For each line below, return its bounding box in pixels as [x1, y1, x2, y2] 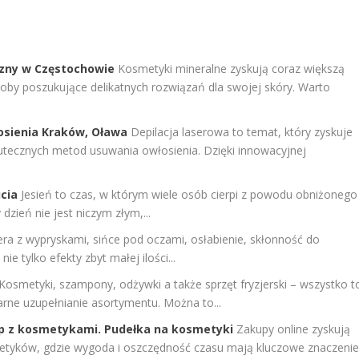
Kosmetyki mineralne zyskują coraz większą [118, 60, 345, 76]
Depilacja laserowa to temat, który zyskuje [131, 123, 353, 139]
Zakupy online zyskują [236, 321, 351, 337]
